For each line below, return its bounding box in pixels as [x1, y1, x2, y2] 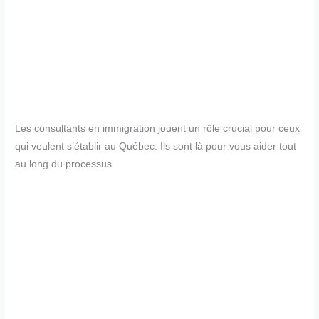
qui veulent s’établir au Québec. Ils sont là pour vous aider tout [15, 140, 297, 152]
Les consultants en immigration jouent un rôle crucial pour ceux [15, 122, 300, 134]
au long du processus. [15, 158, 115, 169]
